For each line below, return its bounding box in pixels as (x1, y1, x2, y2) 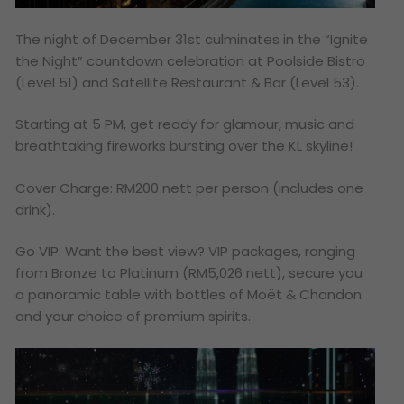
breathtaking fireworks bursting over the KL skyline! (15, 136, 353, 156)
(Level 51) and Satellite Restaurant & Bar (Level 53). (15, 72, 360, 92)
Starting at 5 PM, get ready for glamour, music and (15, 115, 355, 134)
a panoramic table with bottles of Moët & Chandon (15, 285, 363, 305)
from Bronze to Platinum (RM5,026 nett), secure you (15, 263, 363, 283)
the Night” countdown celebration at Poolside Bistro (15, 50, 366, 70)
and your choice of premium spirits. (15, 307, 252, 326)
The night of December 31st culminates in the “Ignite (15, 29, 369, 49)
